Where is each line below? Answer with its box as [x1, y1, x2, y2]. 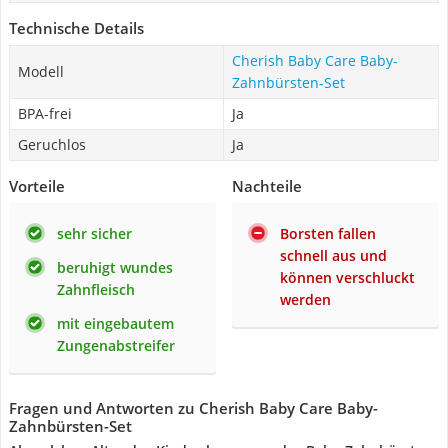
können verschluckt [280, 268, 415, 287]
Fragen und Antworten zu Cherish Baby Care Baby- [9, 398, 378, 418]
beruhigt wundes [57, 258, 173, 277]
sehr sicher [57, 224, 132, 243]
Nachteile [232, 176, 302, 196]
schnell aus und [280, 246, 387, 265]
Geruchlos [18, 135, 86, 154]
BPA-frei [18, 104, 72, 123]
